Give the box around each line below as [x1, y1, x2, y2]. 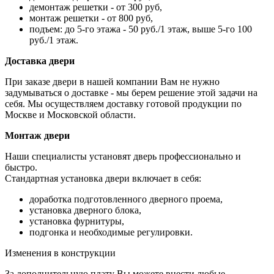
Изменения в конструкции [5, 248, 116, 259]
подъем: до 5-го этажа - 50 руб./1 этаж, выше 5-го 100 [29, 24, 252, 35]
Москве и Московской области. [5, 109, 136, 120]
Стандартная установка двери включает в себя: [5, 173, 201, 184]
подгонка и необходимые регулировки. [29, 227, 193, 238]
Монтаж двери [5, 130, 70, 141]
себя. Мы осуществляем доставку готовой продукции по [5, 98, 242, 109]
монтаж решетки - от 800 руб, [29, 13, 153, 24]
